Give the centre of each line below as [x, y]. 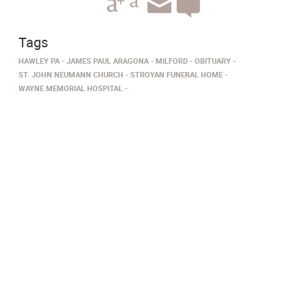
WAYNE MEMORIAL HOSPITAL [71, 88]
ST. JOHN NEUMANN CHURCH [71, 74]
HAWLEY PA [39, 61]
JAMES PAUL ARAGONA [108, 61]
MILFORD [172, 61]
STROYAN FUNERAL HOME [176, 74]
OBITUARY [213, 61]
